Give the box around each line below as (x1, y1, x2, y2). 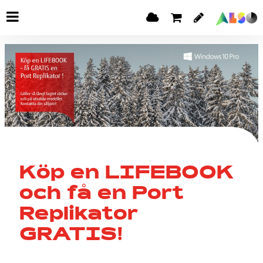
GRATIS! (19, 227, 123, 245)
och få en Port (19, 186, 184, 204)
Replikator (19, 206, 138, 224)
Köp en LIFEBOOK (19, 165, 234, 183)
